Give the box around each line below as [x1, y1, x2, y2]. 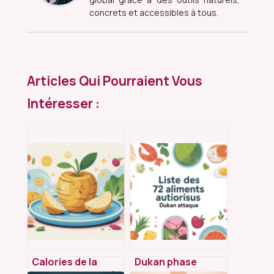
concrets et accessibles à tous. [89, 6, 218, 18]
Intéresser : [27, 95, 100, 113]
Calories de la [32, 255, 97, 269]
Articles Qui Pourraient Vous [27, 72, 202, 90]
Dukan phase [135, 255, 197, 269]
